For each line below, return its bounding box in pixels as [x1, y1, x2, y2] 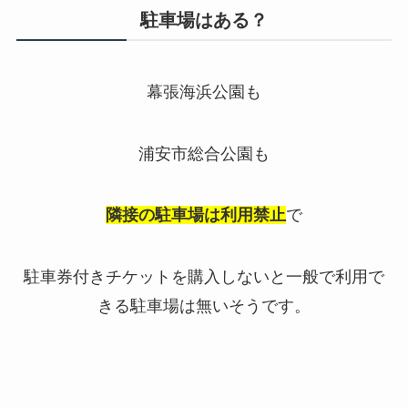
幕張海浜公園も [147, 82, 261, 101]
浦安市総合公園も [138, 144, 270, 163]
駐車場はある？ [140, 9, 268, 30]
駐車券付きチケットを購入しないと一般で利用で [24, 268, 384, 287]
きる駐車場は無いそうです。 [97, 297, 311, 316]
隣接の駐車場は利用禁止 [106, 206, 286, 225]
